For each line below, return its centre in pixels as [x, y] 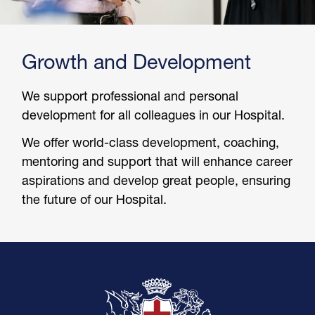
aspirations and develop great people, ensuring [156, 180]
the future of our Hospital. [95, 199]
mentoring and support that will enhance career [157, 161]
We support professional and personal [130, 95]
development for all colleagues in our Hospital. [154, 114]
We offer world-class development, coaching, [151, 142]
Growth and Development [137, 61]
